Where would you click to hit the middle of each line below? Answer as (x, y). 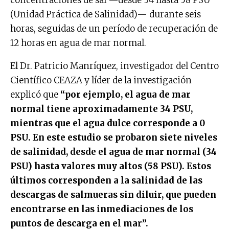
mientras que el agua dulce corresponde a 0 (108, 123)
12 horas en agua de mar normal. (78, 43)
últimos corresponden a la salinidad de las (106, 180)
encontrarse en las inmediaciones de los (102, 209)
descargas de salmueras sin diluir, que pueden (113, 194)
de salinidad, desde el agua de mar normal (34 (113, 152)
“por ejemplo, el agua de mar (124, 94)
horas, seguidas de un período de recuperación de (114, 28)
